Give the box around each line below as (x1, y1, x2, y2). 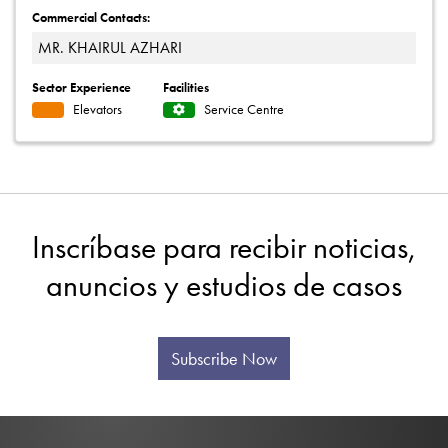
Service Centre (203, 101, 284, 118)
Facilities (163, 78, 209, 96)
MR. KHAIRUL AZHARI (38, 36, 182, 58)
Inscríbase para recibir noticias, (31, 226, 417, 268)
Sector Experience (32, 78, 131, 96)
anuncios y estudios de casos (46, 264, 402, 306)
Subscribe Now (171, 347, 277, 370)
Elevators (72, 101, 122, 118)
